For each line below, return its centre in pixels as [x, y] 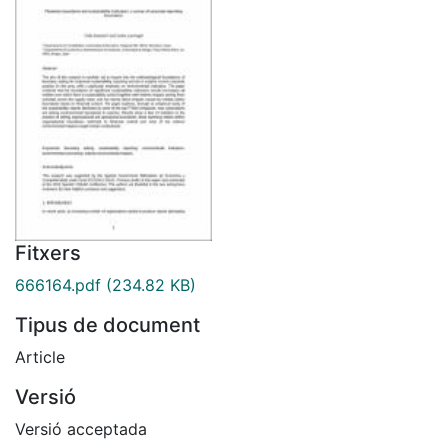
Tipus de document [107, 324]
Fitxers [48, 252]
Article [40, 356]
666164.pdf [58, 284]
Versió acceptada [81, 428]
